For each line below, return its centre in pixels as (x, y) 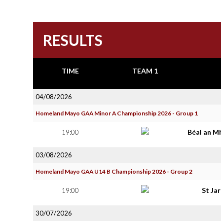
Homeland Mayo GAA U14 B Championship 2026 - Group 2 (114, 171)
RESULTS (73, 40)
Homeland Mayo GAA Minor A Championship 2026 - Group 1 (117, 113)
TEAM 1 (145, 71)
